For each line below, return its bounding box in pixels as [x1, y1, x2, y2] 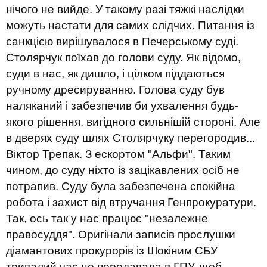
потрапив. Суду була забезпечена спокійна [6, 180, 235, 193]
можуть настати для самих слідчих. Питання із [6, 19, 254, 32]
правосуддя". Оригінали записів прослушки [6, 228, 235, 241]
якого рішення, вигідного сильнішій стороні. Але [6, 116, 260, 128]
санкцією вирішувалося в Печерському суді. [6, 35, 238, 48]
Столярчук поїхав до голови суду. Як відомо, [6, 51, 241, 64]
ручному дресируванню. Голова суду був [6, 83, 225, 96]
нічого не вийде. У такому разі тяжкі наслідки [6, 3, 244, 15]
